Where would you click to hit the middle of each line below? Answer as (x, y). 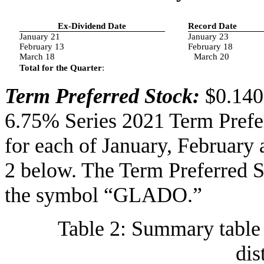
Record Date (212, 26)
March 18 (37, 56)
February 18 (210, 46)
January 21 (39, 36)
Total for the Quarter (60, 67)
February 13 (42, 46)
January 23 (208, 36)
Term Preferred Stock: (105, 96)
